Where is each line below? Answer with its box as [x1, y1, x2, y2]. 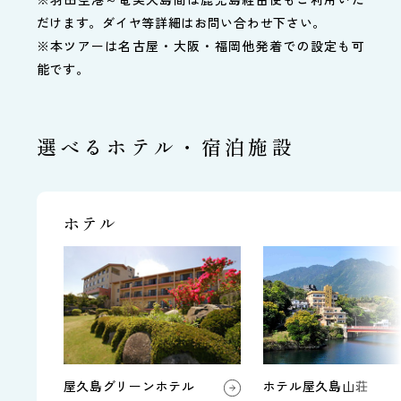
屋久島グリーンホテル [63, 377, 195, 396]
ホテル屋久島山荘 [262, 376, 369, 395]
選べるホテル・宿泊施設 [36, 132, 295, 161]
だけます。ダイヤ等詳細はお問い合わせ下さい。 [36, 13, 327, 32]
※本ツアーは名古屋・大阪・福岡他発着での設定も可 [36, 37, 365, 55]
